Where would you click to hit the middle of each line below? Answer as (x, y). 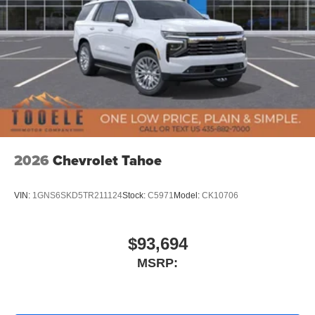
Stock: (135, 195)
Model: (188, 195)
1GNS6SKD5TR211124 (77, 195)
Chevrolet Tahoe (107, 161)
